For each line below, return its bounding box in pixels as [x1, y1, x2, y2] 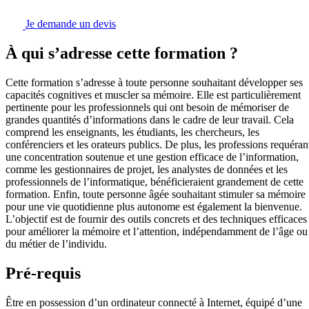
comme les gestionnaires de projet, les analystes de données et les [6, 163, 288, 176]
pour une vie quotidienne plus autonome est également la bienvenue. [6, 201, 302, 213]
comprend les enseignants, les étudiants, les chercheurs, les [6, 126, 259, 139]
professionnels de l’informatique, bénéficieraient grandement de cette [6, 176, 303, 188]
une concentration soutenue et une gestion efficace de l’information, [6, 151, 299, 163]
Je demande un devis [26, 18, 116, 30]
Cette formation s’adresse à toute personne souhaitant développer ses [6, 77, 303, 89]
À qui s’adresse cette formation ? [6, 44, 238, 63]
